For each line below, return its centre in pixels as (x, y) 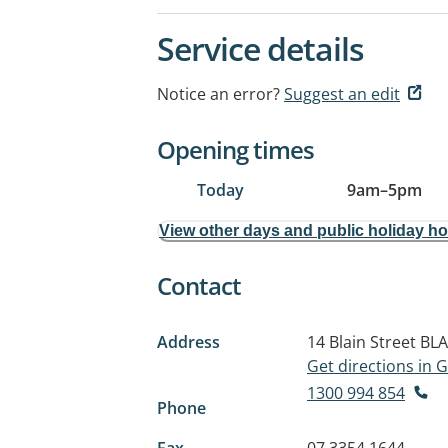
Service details (260, 48)
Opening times (235, 149)
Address (188, 342)
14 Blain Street (361, 342)
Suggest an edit (342, 94)
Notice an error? (218, 94)
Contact (199, 285)
